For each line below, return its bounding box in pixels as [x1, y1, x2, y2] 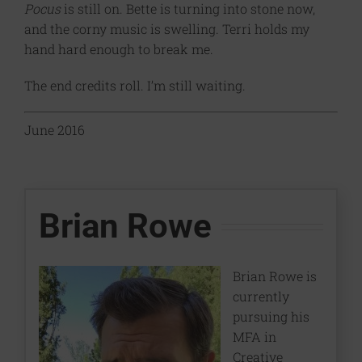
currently [232, 287, 289, 305]
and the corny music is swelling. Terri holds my [24, 20, 309, 38]
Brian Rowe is [232, 267, 317, 284]
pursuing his [232, 307, 309, 325]
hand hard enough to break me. [24, 40, 213, 58]
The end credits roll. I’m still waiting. [24, 77, 246, 95]
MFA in [232, 327, 276, 345]
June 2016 [24, 121, 85, 139]
